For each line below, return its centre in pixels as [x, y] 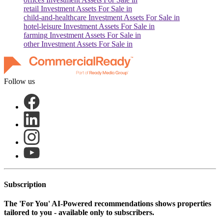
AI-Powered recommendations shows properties [131, 203]
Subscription [25, 184]
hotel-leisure [42, 27]
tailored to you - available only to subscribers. [79, 212]
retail [31, 9]
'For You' [35, 203]
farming [36, 35]
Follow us [19, 82]
